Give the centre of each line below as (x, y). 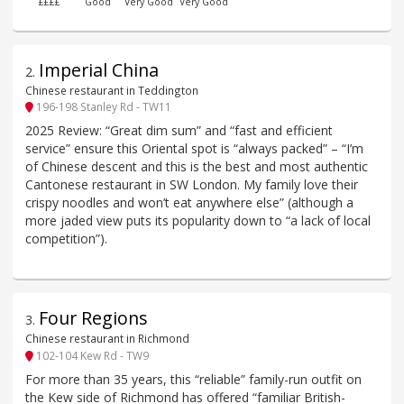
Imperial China (99, 69)
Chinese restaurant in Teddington (112, 90)
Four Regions (93, 318)
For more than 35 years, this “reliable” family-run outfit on (193, 380)
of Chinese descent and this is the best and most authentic (197, 167)
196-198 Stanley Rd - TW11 (102, 106)
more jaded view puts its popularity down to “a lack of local (198, 221)
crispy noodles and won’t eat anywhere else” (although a (189, 203)
